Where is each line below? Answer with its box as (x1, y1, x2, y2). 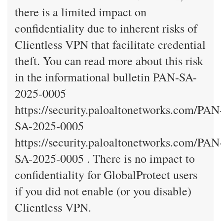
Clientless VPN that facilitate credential (15, 37, 206, 52)
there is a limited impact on (15, 4, 147, 20)
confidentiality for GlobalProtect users (15, 167, 197, 183)
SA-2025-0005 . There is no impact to (15, 150, 195, 166)
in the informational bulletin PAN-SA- (15, 69, 197, 85)
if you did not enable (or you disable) (15, 183, 191, 199)
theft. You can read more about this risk (15, 53, 203, 69)
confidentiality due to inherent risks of (15, 20, 197, 36)
